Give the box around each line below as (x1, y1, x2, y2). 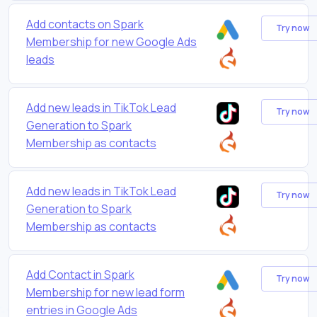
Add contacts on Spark (26, 16, 144, 32)
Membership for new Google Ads (26, 33, 197, 50)
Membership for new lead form (26, 284, 185, 300)
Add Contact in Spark (26, 266, 134, 282)
